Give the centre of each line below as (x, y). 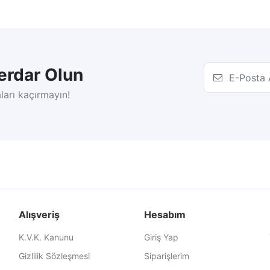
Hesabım (165, 215)
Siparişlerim (166, 256)
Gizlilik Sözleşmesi (54, 256)
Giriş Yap (161, 237)
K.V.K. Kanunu (46, 237)
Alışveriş (39, 215)
